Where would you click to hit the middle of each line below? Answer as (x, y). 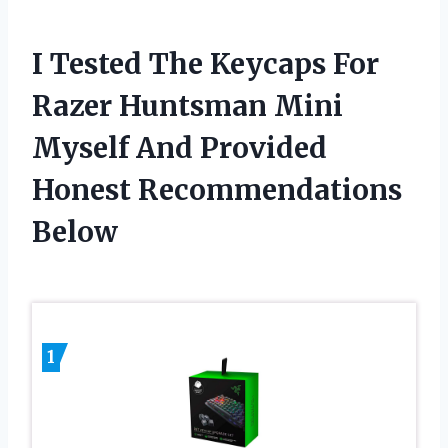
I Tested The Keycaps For (205, 64)
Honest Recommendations (217, 190)
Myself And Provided (179, 148)
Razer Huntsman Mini (187, 106)
